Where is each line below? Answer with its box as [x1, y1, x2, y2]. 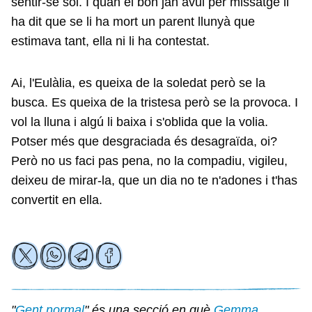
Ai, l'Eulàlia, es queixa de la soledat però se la [11, 76, 265, 91]
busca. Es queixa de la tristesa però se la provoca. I [11, 95, 298, 110]
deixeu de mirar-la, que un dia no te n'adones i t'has [11, 173, 297, 188]
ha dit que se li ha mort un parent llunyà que [11, 15, 255, 29]
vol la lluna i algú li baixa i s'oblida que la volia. [11, 115, 268, 130]
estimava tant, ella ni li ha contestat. [11, 34, 213, 49]
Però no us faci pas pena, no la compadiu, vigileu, [11, 154, 288, 169]
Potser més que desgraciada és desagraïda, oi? [11, 134, 277, 149]
